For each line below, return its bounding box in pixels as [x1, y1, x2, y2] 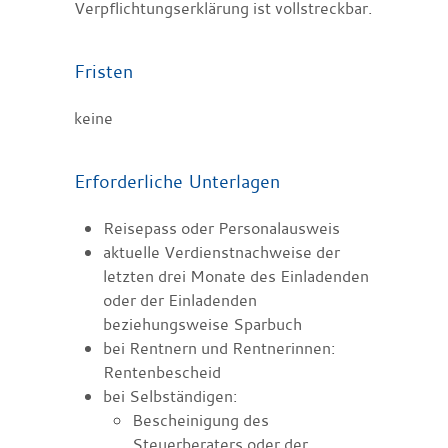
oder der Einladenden [102, 288, 257, 311]
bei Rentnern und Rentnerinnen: [102, 336, 335, 359]
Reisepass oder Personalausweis [102, 216, 340, 239]
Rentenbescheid [102, 360, 221, 383]
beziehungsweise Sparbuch [102, 312, 302, 335]
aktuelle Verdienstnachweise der [102, 240, 340, 263]
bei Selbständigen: [102, 384, 237, 407]
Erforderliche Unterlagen [74, 168, 280, 193]
